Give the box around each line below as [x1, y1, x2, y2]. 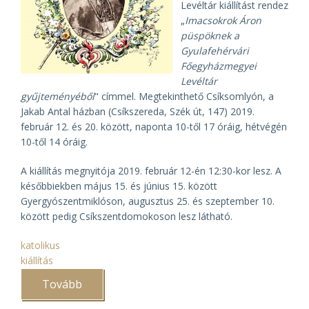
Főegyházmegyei [181, 59, 257, 72]
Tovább [42, 277, 82, 292]
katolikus [21, 239, 60, 252]
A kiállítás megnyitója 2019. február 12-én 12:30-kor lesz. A [21, 164, 281, 177]
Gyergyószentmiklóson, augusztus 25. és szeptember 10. [21, 195, 275, 208]
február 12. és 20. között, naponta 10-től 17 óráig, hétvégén [21, 120, 287, 133]
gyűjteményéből [21, 90, 94, 103]
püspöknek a [181, 29, 239, 42]
